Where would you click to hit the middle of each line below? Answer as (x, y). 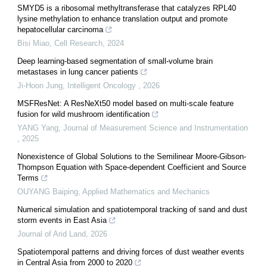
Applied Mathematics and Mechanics (146, 191)
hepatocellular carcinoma (60, 29)
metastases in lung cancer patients (78, 72)
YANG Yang (38, 128)
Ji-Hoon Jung (40, 85)
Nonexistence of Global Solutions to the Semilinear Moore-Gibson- (132, 156)
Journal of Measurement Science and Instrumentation (156, 128)
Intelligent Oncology (103, 85)
